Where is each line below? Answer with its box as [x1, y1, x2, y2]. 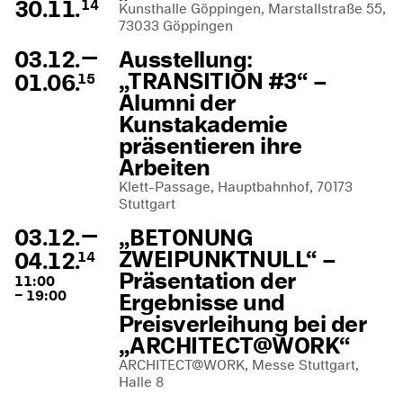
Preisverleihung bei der [119, 308, 366, 340]
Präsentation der [119, 264, 295, 297]
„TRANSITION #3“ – [119, 65, 327, 97]
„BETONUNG [119, 221, 253, 254]
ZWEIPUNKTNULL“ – [119, 243, 336, 275]
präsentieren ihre [119, 130, 302, 162]
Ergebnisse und [119, 286, 285, 318]
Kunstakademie [119, 108, 288, 140]
